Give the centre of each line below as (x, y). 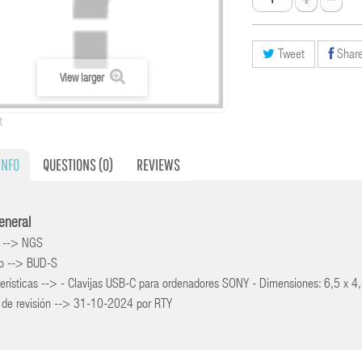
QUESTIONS (70, 164)
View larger (83, 79)
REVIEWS (158, 164)
